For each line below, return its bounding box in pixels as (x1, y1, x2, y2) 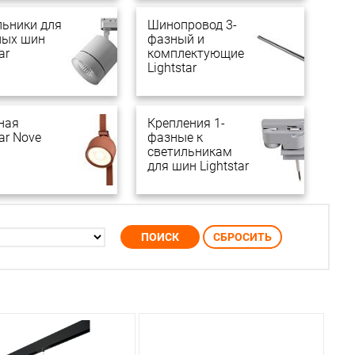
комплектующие (147, 46, 244, 61)
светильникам (147, 144, 232, 159)
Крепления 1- (147, 116, 225, 131)
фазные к (147, 130, 203, 145)
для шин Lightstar (147, 158, 249, 174)
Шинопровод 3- (147, 17, 237, 32)
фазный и (147, 32, 204, 47)
